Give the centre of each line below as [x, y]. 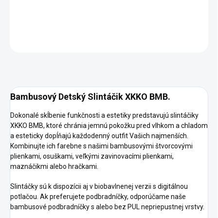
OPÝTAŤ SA [140, 41]
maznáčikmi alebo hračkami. [54, 167]
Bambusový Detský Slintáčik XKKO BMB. [90, 97]
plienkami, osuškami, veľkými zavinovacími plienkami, [92, 156]
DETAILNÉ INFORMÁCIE [43, 17]
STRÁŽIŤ [196, 41]
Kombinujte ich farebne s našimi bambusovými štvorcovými [101, 146]
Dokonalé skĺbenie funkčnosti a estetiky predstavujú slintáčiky [104, 116]
